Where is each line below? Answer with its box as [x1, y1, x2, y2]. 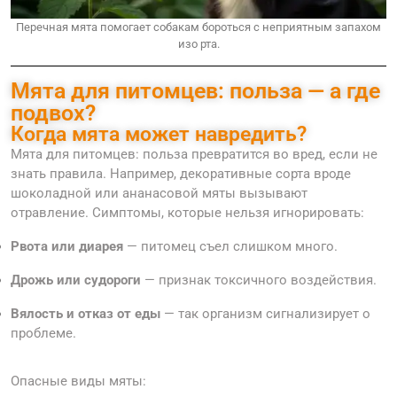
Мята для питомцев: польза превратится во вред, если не [11, 146, 378, 163]
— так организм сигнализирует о [160, 306, 370, 323]
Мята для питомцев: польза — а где [11, 78, 380, 105]
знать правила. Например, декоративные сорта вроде [11, 166, 351, 183]
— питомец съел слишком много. [123, 238, 338, 255]
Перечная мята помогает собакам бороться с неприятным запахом [16, 20, 381, 35]
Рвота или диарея [11, 238, 123, 255]
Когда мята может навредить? [11, 121, 307, 147]
